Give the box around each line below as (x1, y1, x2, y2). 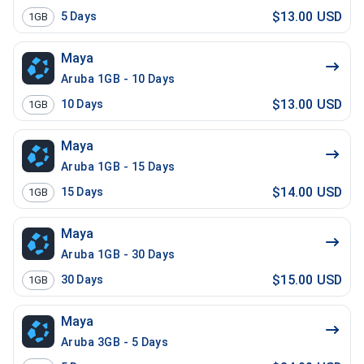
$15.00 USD (271, 271, 342, 288)
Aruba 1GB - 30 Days (61, 248, 175, 261)
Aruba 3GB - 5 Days (61, 336, 169, 349)
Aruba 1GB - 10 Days (61, 72, 175, 85)
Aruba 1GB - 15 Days (61, 160, 175, 173)
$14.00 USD (271, 184, 342, 200)
